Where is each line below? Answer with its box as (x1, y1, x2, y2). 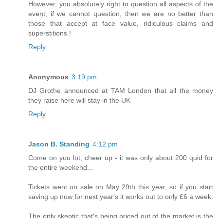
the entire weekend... (28, 163, 93, 171)
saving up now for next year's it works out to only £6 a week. (28, 192, 213, 200)
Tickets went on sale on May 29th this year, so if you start (28, 182, 213, 191)
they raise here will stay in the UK (28, 96, 130, 104)
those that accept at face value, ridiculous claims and (28, 19, 213, 27)
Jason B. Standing (28, 140, 90, 148)
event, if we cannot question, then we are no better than (28, 9, 213, 18)
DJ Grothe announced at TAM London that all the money (28, 86, 213, 94)
